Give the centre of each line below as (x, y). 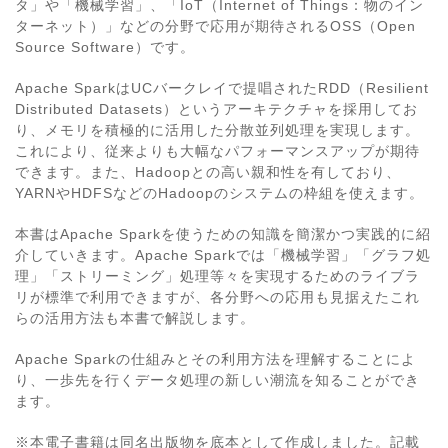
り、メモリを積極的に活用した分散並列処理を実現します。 (217, 130)
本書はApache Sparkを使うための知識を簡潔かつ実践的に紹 (223, 234)
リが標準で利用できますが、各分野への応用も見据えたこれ (217, 297)
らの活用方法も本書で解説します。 (135, 318)
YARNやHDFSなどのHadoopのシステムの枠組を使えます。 (219, 193)
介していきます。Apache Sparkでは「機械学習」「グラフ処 (223, 255)
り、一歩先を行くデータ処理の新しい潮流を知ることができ (217, 380)
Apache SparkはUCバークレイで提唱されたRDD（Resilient (222, 88)
